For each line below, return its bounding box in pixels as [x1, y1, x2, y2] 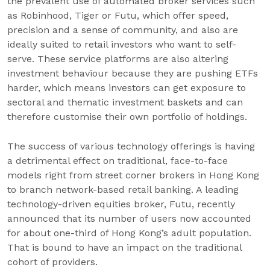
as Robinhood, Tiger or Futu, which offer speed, [7, 10, 228, 21]
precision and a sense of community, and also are [7, 24, 238, 36]
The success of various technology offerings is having [7, 140, 255, 152]
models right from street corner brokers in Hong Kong [7, 169, 259, 181]
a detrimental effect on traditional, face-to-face [7, 155, 228, 166]
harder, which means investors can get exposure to [7, 82, 246, 93]
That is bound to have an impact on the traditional [7, 242, 242, 253]
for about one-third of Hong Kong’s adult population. [7, 227, 251, 239]
